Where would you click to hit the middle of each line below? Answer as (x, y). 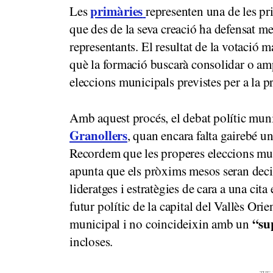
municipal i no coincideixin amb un (161, 223)
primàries (117, 11)
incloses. (91, 241)
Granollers (98, 135)
